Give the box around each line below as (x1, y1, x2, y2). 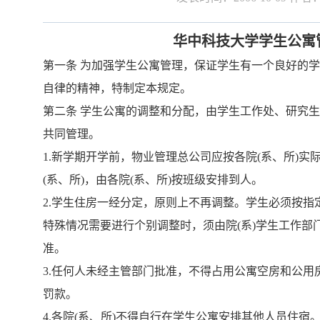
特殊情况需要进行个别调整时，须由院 (43, 219, 238, 231)
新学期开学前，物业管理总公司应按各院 (51, 151, 258, 163)
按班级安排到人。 (171, 174, 264, 186)
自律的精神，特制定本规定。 (43, 82, 192, 94)
